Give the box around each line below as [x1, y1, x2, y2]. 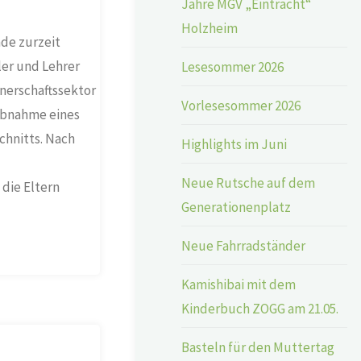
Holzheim [181, 19, 239, 37]
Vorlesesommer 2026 [181, 96, 301, 114]
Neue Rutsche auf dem [181, 173, 316, 192]
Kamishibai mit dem [181, 275, 297, 293]
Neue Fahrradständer [181, 236, 306, 255]
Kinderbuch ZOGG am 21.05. [181, 299, 339, 317]
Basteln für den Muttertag [181, 338, 335, 356]
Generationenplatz [181, 197, 292, 216]
